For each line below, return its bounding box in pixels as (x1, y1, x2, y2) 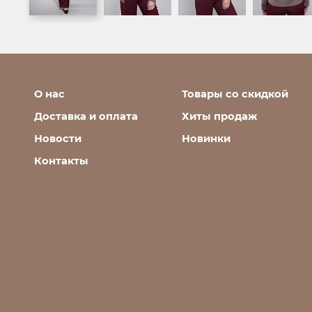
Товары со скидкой (182, 87, 289, 100)
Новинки (182, 132, 231, 145)
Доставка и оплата (33, 109, 138, 123)
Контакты (33, 154, 88, 167)
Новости (33, 132, 81, 145)
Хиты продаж (182, 109, 258, 123)
